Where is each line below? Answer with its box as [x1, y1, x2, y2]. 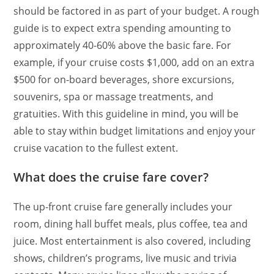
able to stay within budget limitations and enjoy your [13, 124, 256, 138]
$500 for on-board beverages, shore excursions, [13, 72, 235, 86]
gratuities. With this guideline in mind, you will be [13, 106, 239, 120]
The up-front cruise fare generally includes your [13, 199, 233, 213]
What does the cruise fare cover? [13, 168, 209, 185]
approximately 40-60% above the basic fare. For [13, 38, 232, 52]
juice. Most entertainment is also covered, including [13, 234, 251, 248]
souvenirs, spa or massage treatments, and [13, 89, 214, 103]
